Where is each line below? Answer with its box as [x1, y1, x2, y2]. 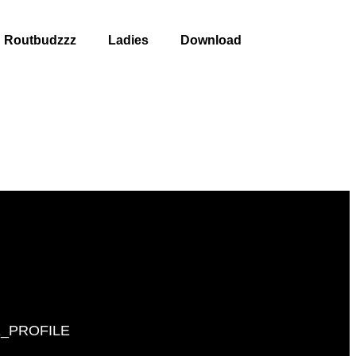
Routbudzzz [4, 33, 77, 47]
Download [180, 33, 242, 47]
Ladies [108, 33, 149, 47]
